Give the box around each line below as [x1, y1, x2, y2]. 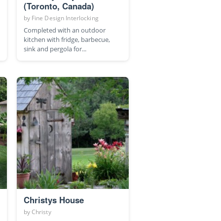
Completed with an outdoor [23, 25, 106, 35]
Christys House [23, 194, 84, 206]
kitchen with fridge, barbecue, [23, 35, 110, 44]
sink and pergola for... [23, 44, 86, 53]
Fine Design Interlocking [31, 13, 99, 22]
